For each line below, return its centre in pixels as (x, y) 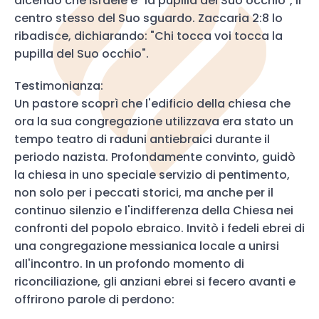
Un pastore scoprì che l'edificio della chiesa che (152, 104)
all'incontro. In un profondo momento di (129, 264)
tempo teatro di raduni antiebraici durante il (142, 139)
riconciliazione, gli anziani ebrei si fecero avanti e (155, 282)
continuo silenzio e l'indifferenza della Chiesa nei (154, 210)
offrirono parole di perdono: (94, 299)
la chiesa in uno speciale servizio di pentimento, (152, 175)
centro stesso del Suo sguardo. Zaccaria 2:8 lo (148, 18)
